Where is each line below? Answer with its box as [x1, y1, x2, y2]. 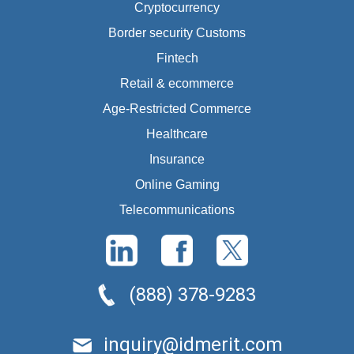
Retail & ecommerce [120, 76, 234, 90]
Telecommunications [119, 202, 235, 217]
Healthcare [146, 126, 208, 141]
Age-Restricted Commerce [103, 101, 251, 115]
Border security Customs [108, 25, 246, 40]
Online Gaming [134, 177, 220, 191]
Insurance [149, 152, 205, 166]
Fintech [156, 51, 198, 65]
